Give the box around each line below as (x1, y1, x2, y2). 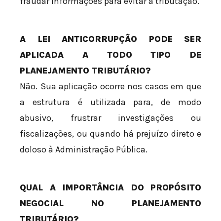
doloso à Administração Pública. (20, 144, 147, 155)
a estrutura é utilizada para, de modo (20, 97, 201, 108)
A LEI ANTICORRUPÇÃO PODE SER (20, 34, 201, 45)
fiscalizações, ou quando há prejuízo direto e (20, 128, 201, 140)
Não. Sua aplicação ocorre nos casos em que (20, 81, 201, 92)
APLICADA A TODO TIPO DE (20, 49, 201, 61)
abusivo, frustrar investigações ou (20, 112, 201, 124)
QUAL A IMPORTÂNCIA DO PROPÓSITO (20, 182, 201, 193)
